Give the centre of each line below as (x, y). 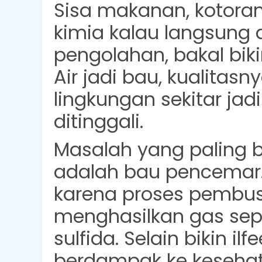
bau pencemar (192, 172)
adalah (89, 172)
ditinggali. (99, 121)
